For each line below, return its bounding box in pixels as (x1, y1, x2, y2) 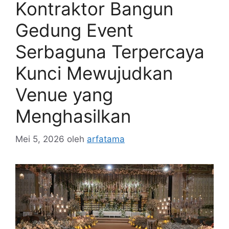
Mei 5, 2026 (15, 133, 64, 144)
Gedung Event (15, 19, 133, 41)
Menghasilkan (15, 105, 131, 127)
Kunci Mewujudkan (15, 62, 173, 84)
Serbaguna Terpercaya (15, 41, 204, 62)
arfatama (87, 133, 125, 144)
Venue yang (15, 84, 113, 105)
